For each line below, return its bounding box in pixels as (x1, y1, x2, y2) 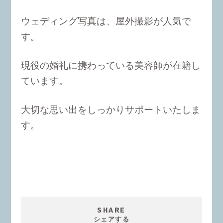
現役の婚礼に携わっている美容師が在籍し (21, 60, 201, 71)
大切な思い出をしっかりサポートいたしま (21, 105, 201, 115)
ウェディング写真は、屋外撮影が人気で (21, 16, 192, 26)
